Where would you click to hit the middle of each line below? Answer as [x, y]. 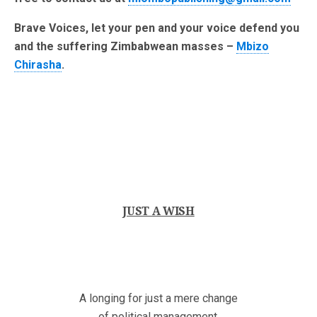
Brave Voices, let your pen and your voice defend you [157, 28]
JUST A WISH [158, 212]
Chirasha [38, 65]
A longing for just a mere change [158, 299]
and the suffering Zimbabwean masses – [125, 47]
